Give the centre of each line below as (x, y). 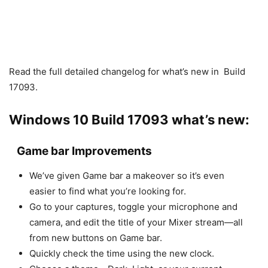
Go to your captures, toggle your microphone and (133, 207)
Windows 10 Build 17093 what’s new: (129, 120)
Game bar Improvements (84, 151)
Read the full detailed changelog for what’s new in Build (127, 72)
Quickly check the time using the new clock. (121, 254)
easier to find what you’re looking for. (107, 191)
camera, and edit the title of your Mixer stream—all (136, 223)
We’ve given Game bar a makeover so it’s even (127, 176)
